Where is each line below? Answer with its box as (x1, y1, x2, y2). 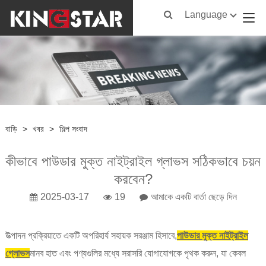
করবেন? (113, 170, 153, 187)
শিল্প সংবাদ (59, 123, 87, 134)
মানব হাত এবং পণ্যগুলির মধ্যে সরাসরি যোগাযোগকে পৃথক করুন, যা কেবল (29, 248, 246, 258)
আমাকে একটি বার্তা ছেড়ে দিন (150, 191, 237, 202)
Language (185, 9, 228, 20)
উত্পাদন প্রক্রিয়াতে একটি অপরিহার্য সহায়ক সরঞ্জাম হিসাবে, (5, 230, 177, 240)
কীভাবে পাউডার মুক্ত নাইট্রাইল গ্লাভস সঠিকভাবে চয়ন (5, 153, 261, 169)
